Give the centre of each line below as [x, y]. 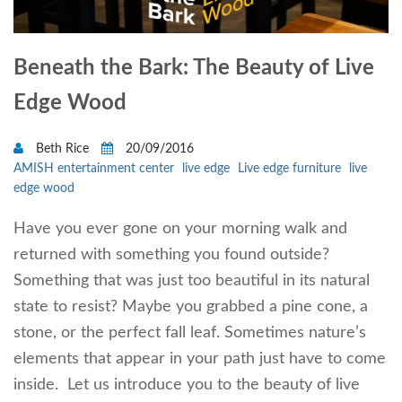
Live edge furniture [289, 168]
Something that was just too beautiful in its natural [192, 280]
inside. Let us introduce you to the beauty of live [187, 385]
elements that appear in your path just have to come [200, 358]
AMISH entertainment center [94, 168]
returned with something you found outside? [171, 254]
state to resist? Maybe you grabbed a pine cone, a [191, 306]
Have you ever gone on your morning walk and [180, 228]
